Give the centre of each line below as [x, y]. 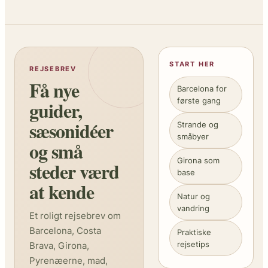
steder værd [74, 171]
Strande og [198, 124]
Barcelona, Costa [65, 230]
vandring [194, 208]
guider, [56, 110]
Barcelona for [202, 88]
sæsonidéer [71, 130]
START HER [192, 64]
